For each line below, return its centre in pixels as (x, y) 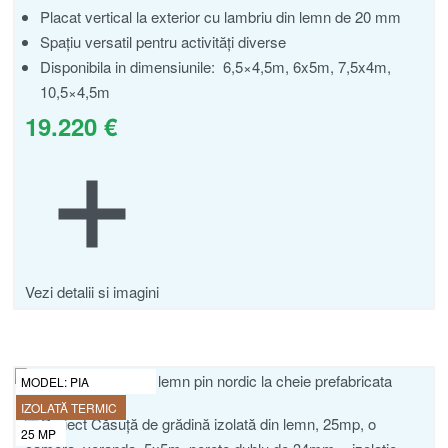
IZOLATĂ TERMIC (69, 407)
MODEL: (45, 381)
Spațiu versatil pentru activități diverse (163, 41)
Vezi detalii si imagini (92, 291)
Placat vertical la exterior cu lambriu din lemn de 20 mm (220, 16)
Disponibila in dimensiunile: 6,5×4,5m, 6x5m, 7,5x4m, (215, 66)
